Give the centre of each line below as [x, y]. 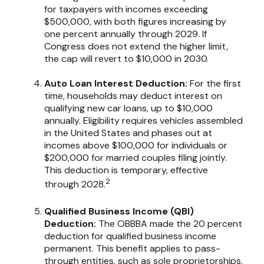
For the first [214, 84]
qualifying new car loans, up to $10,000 [128, 108]
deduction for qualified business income [130, 236]
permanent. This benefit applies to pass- [132, 248]
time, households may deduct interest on [133, 96]
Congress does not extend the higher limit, [136, 47]
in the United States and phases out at [128, 133]
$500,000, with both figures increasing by [135, 22]
